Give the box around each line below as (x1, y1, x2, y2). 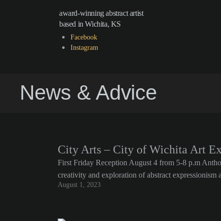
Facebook (70, 34, 97, 41)
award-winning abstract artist (59, 9, 144, 17)
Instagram (70, 44, 98, 51)
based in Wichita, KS (59, 20, 121, 28)
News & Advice (20, 81, 157, 104)
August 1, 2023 (58, 181, 101, 188)
